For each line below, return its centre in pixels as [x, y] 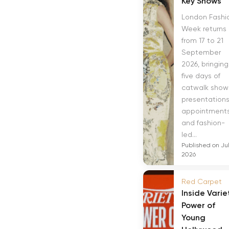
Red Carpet [202, 181]
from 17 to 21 [202, 40]
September [201, 52]
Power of [198, 205]
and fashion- [203, 123]
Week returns [204, 29]
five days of [201, 76]
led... [189, 134]
